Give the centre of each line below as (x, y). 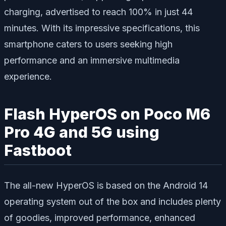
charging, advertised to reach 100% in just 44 (98, 12)
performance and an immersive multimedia (92, 60)
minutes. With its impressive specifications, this (102, 28)
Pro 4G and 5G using (82, 132)
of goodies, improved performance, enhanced (100, 218)
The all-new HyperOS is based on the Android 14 (106, 186)
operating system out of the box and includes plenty (112, 202)
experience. (28, 76)
